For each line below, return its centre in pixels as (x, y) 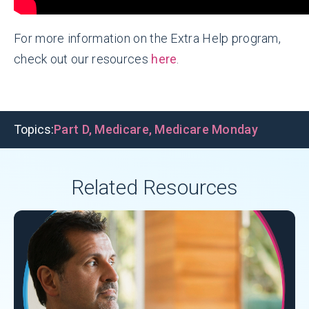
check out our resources (83, 59)
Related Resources (154, 188)
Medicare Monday (206, 130)
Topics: (34, 130)
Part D (71, 130)
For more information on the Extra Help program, (148, 39)
